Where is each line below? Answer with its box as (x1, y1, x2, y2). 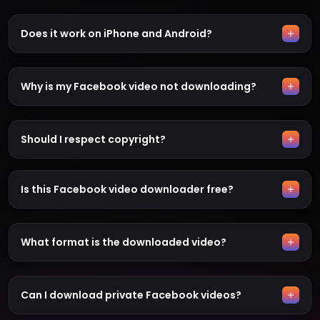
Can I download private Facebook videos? (21, 288, 241, 303)
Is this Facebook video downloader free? (21, 182, 234, 197)
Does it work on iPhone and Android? (21, 26, 212, 41)
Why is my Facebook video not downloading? (21, 79, 256, 94)
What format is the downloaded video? (21, 235, 226, 250)
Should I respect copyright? (21, 132, 166, 147)
